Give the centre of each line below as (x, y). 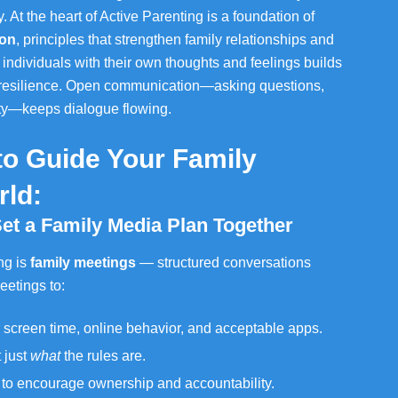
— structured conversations (223, 263)
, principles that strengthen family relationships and (175, 40)
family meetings (83, 263)
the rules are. (103, 356)
